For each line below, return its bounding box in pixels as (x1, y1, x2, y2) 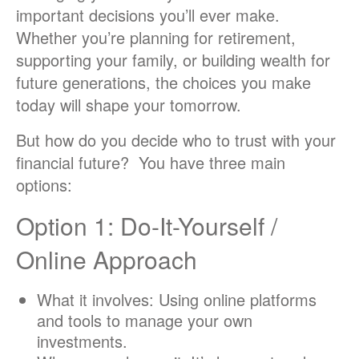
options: (16, 173, 72, 197)
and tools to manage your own (36, 309, 252, 333)
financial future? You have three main (16, 151, 285, 175)
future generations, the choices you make (16, 71, 311, 95)
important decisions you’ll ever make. (16, 3, 280, 27)
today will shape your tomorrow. (16, 93, 241, 117)
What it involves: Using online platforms (36, 288, 317, 312)
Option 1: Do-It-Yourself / (16, 208, 277, 244)
